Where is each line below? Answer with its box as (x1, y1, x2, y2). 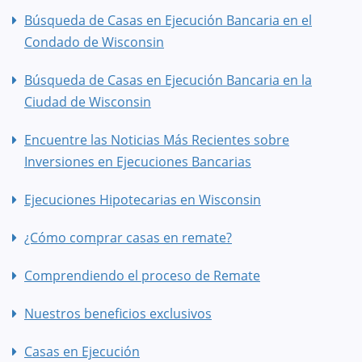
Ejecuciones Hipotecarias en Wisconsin (24, 191, 261, 209)
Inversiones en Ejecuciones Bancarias (24, 153, 251, 171)
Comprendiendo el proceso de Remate (24, 267, 260, 285)
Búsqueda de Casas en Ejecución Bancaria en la (24, 71, 312, 90)
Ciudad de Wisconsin (24, 93, 151, 112)
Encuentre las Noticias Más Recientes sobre (24, 131, 289, 149)
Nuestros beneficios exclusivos (24, 305, 212, 323)
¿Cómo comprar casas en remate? (24, 229, 232, 247)
